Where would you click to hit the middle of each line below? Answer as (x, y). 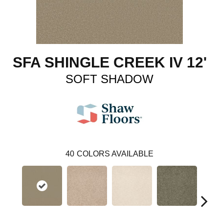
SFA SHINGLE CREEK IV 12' (109, 62)
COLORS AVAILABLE (115, 153)
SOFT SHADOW (109, 79)
